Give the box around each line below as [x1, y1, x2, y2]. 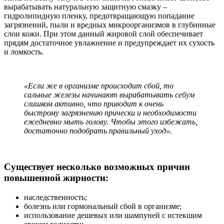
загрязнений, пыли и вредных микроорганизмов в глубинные [4, 20, 215, 29]
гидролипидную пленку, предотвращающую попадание [4, 11, 194, 20]
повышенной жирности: [4, 172, 108, 183]
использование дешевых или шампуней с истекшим [24, 210, 202, 219]
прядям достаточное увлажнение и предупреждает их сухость [4, 38, 214, 47]
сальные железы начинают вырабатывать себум [24, 90, 194, 99]
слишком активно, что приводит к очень [24, 99, 163, 108]
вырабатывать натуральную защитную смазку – [4, 2, 167, 11]
